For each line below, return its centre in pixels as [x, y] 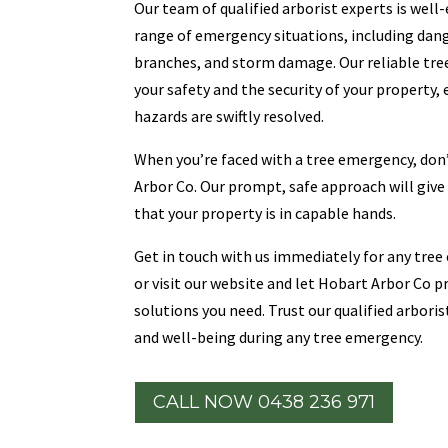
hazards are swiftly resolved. [229, 116]
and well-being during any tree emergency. [279, 337]
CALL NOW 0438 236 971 [264, 402]
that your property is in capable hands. [265, 213]
